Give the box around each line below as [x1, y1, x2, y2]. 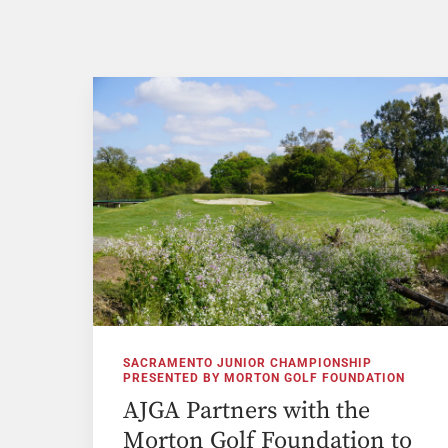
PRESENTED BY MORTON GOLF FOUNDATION [123, 370, 406, 385]
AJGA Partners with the [123, 395, 371, 426]
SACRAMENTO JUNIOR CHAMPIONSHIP [123, 355, 373, 370]
